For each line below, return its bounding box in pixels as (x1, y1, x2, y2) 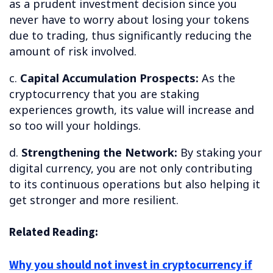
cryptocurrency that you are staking (9, 86, 199, 101)
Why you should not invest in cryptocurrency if (9, 257, 252, 272)
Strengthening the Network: (21, 144, 177, 160)
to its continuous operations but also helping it (9, 176, 260, 191)
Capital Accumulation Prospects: (20, 70, 199, 85)
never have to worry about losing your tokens (9, 12, 249, 27)
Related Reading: (9, 224, 101, 239)
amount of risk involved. (9, 43, 136, 58)
